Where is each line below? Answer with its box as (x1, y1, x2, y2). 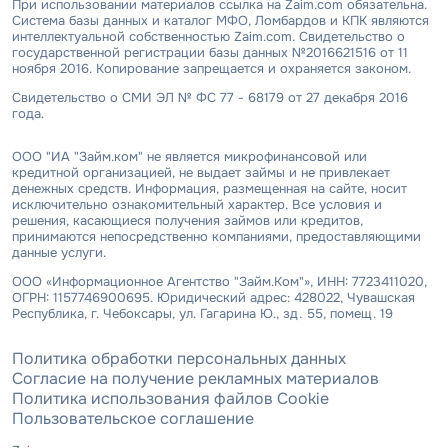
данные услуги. (12, 243, 106, 261)
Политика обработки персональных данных (12, 347, 346, 369)
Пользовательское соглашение (12, 407, 254, 429)
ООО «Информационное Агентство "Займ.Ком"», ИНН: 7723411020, (12, 272, 427, 290)
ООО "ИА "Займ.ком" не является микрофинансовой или (12, 147, 367, 165)
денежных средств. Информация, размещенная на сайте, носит (12, 179, 407, 197)
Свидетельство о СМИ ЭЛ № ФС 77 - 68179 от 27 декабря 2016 (12, 88, 408, 106)
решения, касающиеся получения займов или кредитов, (12, 211, 363, 229)
